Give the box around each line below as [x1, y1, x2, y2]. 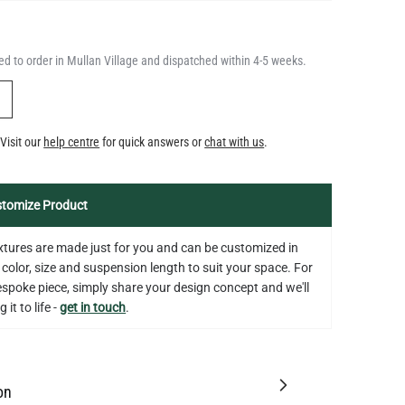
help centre [43, 70, 100, 85]
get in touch [60, 235, 127, 250]
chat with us [204, 70, 265, 85]
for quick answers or [99, 70, 205, 85]
